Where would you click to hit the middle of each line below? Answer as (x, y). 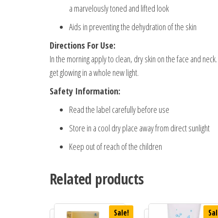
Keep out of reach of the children (116, 147)
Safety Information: (85, 91)
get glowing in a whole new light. (94, 73)
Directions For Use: (82, 45)
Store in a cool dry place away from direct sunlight (139, 128)
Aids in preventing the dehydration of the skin (133, 27)
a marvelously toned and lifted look (119, 9)
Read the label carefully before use (119, 110)
